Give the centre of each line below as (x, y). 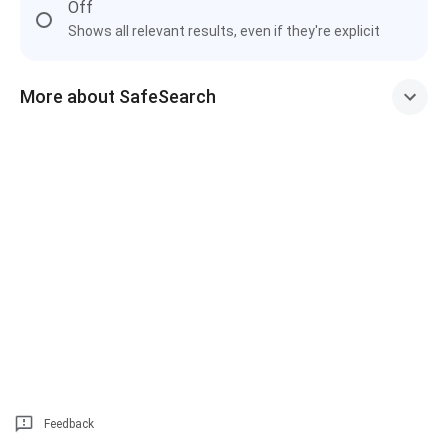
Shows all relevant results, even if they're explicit (224, 31)
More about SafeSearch (118, 96)
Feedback (69, 424)
